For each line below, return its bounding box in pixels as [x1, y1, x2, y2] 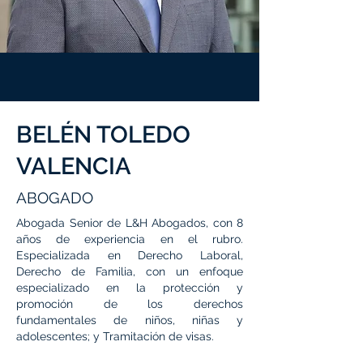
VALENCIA [16, 152, 131, 180]
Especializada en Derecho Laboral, [16, 249, 243, 262]
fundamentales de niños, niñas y [16, 314, 243, 327]
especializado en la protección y [16, 281, 243, 294]
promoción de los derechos [16, 297, 243, 310]
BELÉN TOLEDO [16, 121, 190, 148]
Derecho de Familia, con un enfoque [16, 265, 243, 278]
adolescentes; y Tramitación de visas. [16, 330, 214, 343]
